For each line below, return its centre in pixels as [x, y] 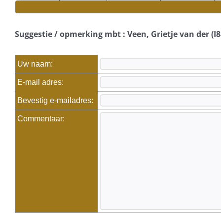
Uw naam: [36, 64]
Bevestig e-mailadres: [56, 101]
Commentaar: [42, 119]
